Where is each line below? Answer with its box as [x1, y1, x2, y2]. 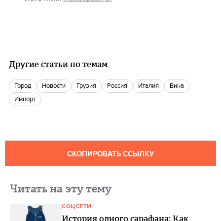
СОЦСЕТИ [62, 203, 92, 210]
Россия [111, 82, 127, 90]
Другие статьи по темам [9, 58, 108, 70]
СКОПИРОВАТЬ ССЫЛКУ [67, 149, 154, 159]
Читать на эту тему [10, 181, 111, 196]
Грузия [79, 82, 96, 90]
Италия [143, 82, 159, 90]
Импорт [19, 95, 36, 103]
